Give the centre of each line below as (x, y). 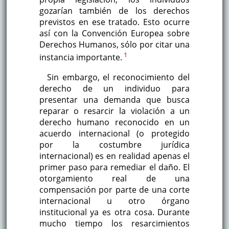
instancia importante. (81, 58)
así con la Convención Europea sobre (114, 33)
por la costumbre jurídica (114, 144)
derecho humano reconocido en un (114, 122)
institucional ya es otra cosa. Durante (114, 212)
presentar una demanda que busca (114, 99)
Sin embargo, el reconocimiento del (118, 77)
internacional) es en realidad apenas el (114, 156)
